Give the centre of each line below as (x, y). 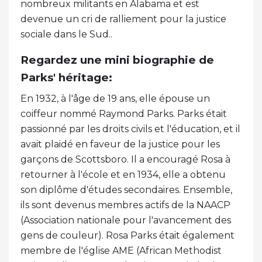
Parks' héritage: (66, 77)
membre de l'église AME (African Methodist (121, 250)
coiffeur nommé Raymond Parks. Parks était (124, 113)
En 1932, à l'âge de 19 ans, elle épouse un (115, 98)
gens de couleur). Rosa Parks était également (127, 235)
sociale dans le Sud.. (66, 34)
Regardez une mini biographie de (117, 60)
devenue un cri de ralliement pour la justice (123, 19)
